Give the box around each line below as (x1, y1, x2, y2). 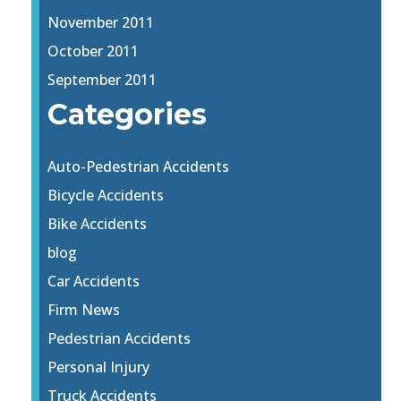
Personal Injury (47, 357, 150, 378)
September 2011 (47, 70, 158, 90)
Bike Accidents (47, 214, 148, 235)
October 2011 (47, 41, 140, 62)
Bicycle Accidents (47, 185, 165, 206)
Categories (47, 97, 208, 132)
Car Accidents (47, 271, 141, 292)
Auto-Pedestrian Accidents (47, 157, 230, 177)
